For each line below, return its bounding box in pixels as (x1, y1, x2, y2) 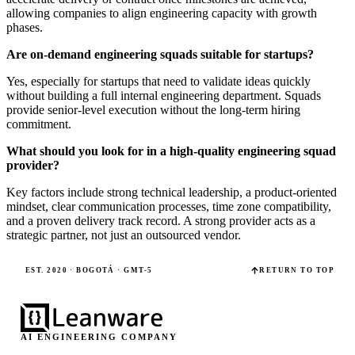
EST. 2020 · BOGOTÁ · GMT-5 (25, 266, 153, 275)
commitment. (6, 116, 71, 131)
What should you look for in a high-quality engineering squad (6, 143, 336, 158)
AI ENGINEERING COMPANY (21, 331, 177, 342)
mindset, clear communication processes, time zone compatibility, (6, 199, 331, 213)
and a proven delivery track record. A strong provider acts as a (6, 213, 315, 227)
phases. (6, 20, 43, 34)
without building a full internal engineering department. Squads (6, 88, 321, 102)
